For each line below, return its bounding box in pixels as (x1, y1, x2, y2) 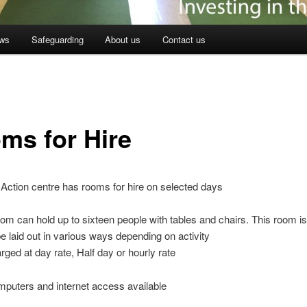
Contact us (162, 33, 206, 47)
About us (105, 33, 141, 47)
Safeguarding (31, 33, 84, 47)
